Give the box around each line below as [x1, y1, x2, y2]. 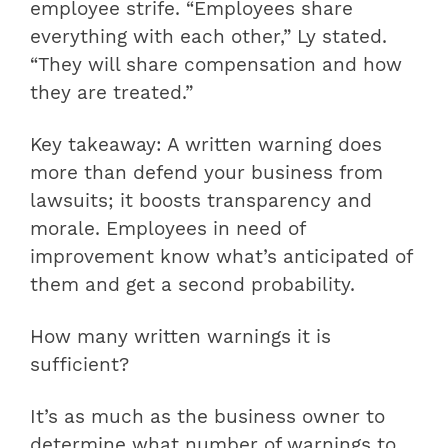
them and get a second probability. [30, 274, 355, 297]
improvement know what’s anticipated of [30, 246, 412, 269]
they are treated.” [30, 82, 193, 105]
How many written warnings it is [30, 326, 331, 349]
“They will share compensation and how [30, 54, 402, 77]
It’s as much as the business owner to [30, 406, 385, 429]
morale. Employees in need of [30, 218, 305, 241]
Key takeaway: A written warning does [30, 134, 382, 157]
